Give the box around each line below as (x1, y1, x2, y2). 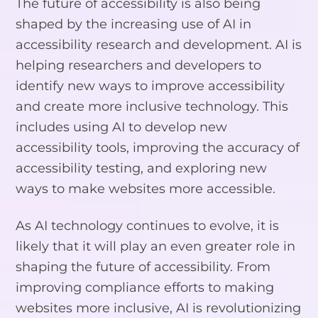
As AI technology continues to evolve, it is (16, 217, 280, 233)
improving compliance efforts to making (16, 279, 275, 295)
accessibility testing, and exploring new (16, 160, 268, 175)
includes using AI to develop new (16, 119, 228, 134)
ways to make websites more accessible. (16, 180, 276, 196)
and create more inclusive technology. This (16, 98, 289, 114)
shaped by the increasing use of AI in (16, 16, 252, 31)
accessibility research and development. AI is (16, 36, 302, 52)
